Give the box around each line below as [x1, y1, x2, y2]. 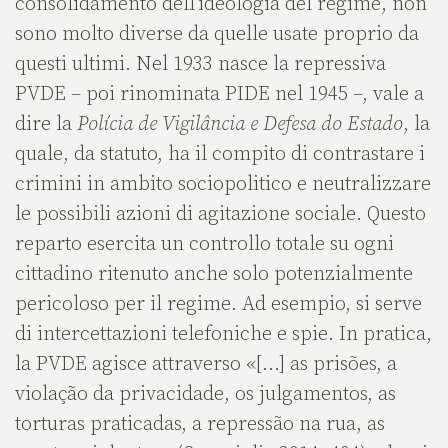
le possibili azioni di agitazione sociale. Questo [15, 201, 426, 227]
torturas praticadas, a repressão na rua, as [15, 411, 385, 437]
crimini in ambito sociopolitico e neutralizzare [15, 171, 431, 197]
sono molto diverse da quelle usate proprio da [15, 21, 419, 47]
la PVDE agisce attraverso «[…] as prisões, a [15, 351, 397, 377]
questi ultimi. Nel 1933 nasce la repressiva [15, 51, 386, 77]
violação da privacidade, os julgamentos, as [15, 381, 396, 407]
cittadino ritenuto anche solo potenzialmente [15, 261, 413, 287]
